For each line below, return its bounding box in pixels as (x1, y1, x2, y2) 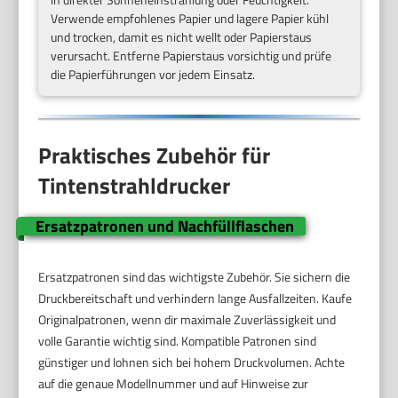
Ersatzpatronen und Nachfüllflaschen (35, 214, 294, 239)
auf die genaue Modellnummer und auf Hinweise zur (38, 374, 309, 394)
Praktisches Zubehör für (38, 138, 271, 172)
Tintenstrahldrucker (38, 168, 231, 203)
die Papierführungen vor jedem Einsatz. (51, 65, 256, 84)
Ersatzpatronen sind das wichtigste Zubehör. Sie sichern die (38, 267, 351, 287)
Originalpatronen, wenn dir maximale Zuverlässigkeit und (38, 310, 337, 330)
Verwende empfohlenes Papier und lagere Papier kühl (51, 9, 330, 28)
